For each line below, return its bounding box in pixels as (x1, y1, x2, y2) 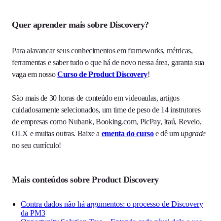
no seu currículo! (12, 141, 62, 150)
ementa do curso (101, 129, 154, 138)
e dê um (153, 129, 181, 138)
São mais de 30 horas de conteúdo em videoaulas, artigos (12, 94, 180, 103)
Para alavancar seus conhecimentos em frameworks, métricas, (12, 46, 193, 55)
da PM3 (21, 209, 45, 218)
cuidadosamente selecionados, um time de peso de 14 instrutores (12, 106, 201, 114)
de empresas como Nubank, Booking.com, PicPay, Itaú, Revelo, (12, 117, 202, 126)
